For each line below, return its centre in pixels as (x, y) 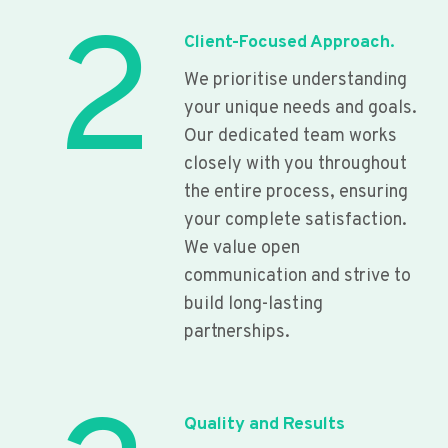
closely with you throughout (295, 164)
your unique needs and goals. (300, 108)
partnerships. (237, 332)
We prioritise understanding (295, 80)
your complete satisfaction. (295, 220)
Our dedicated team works (290, 136)
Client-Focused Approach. (289, 42)
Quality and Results (264, 424)
